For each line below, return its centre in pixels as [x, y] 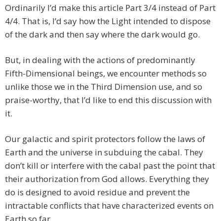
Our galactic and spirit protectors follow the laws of [105, 139]
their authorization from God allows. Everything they [107, 179]
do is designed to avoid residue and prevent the [97, 192]
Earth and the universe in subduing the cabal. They [104, 152]
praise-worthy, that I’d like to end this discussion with [108, 100]
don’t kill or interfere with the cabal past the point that [110, 166]
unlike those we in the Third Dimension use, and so [104, 87]
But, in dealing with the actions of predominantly [100, 60]
